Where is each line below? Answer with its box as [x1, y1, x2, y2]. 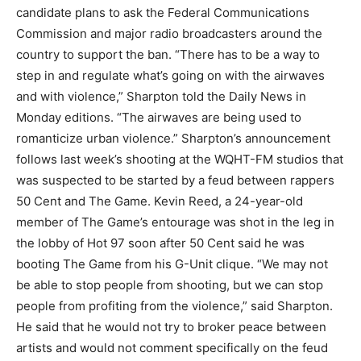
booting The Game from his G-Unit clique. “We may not [16, 255, 328, 272]
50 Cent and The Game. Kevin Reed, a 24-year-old [16, 193, 303, 209]
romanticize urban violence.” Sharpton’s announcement [16, 130, 330, 146]
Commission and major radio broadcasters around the [16, 25, 322, 41]
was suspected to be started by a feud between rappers [16, 172, 334, 188]
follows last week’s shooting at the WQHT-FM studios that [16, 151, 343, 167]
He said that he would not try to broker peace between [16, 318, 326, 334]
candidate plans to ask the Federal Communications [16, 4, 309, 20]
